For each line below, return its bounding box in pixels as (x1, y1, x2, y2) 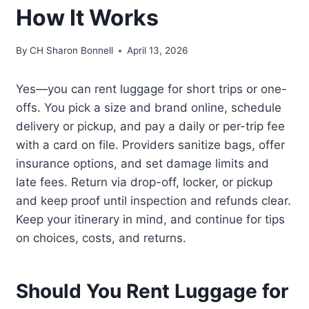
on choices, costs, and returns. (16, 231, 187, 246)
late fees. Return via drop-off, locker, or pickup (16, 175, 273, 190)
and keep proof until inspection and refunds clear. (16, 194, 292, 208)
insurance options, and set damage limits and (16, 157, 270, 171)
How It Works (16, 3, 159, 31)
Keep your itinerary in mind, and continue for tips (16, 212, 286, 227)
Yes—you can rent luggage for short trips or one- (16, 82, 288, 97)
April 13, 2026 (127, 45, 188, 57)
